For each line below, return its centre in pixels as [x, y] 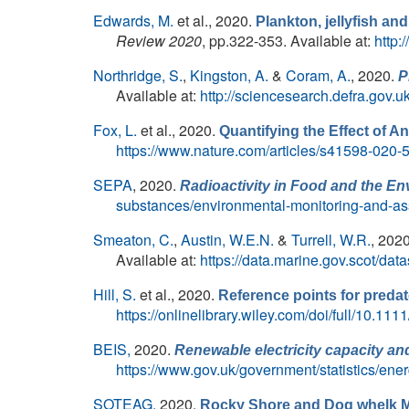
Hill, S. [115, 294]
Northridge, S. [138, 75]
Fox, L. [115, 130]
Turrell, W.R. [331, 240]
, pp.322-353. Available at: [288, 41]
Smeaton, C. [133, 240]
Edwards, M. [133, 21]
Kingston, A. [229, 75]
